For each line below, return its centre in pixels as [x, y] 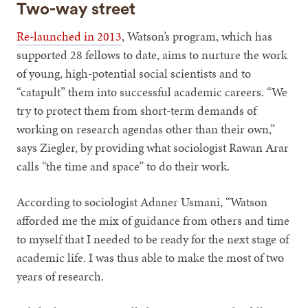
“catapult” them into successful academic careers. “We [152, 92]
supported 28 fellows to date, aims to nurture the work [152, 55]
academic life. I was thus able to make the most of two [151, 258]
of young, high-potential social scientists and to [134, 74]
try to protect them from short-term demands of [137, 111]
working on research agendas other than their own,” [146, 129]
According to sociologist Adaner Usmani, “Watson [142, 202]
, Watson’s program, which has [197, 36]
